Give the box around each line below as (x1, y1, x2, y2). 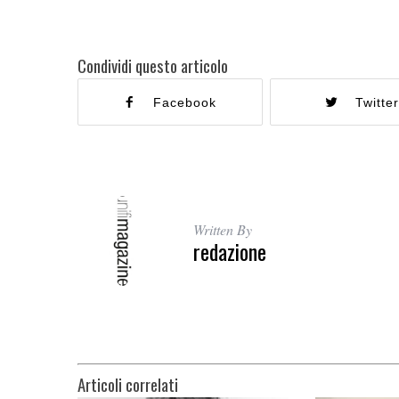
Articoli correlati (77, 372, 178, 396)
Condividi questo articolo (77, 53, 228, 77)
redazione (193, 235, 266, 267)
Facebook (153, 95, 217, 110)
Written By (193, 220, 252, 239)
